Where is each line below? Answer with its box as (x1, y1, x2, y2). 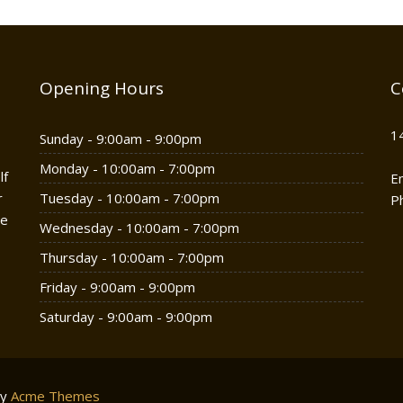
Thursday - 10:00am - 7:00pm (40, 248, 224, 266)
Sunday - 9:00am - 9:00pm (40, 130, 201, 148)
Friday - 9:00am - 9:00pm (40, 278, 195, 296)
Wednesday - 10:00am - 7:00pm (40, 219, 239, 237)
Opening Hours (40, 76, 164, 100)
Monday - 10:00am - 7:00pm (40, 159, 215, 177)
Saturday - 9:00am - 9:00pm (40, 308, 212, 326)
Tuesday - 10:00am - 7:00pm (40, 189, 219, 207)
